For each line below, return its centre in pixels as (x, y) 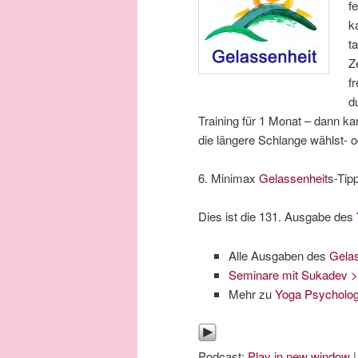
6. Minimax (229, 177)
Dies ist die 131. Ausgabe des (277, 217)
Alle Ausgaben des (278, 255)
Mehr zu (251, 293)
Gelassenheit (293, 177)
